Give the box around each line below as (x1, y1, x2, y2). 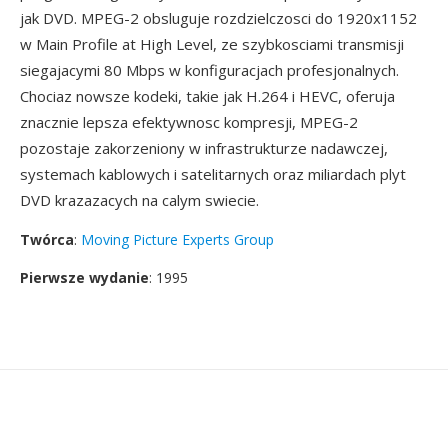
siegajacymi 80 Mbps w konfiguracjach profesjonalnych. (20, 60, 399, 80)
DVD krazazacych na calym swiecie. (20, 190, 259, 210)
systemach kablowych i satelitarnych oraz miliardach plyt (20, 164, 406, 184)
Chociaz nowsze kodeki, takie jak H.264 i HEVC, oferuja (20, 86, 395, 106)
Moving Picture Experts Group (81, 230, 274, 249)
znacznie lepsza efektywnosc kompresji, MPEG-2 (20, 112, 358, 132)
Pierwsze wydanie (20, 268, 149, 287)
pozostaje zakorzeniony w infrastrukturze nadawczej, (20, 138, 388, 158)
